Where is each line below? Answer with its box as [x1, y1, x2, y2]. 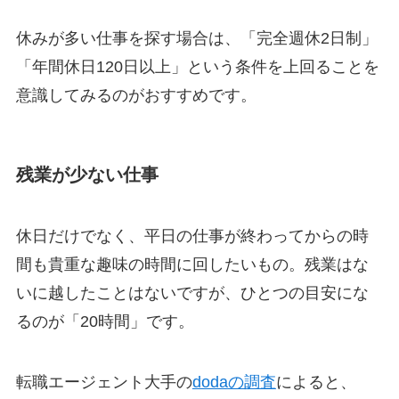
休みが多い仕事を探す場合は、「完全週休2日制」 [15, 29, 378, 48]
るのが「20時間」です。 [15, 313, 194, 331]
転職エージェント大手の [15, 372, 192, 391]
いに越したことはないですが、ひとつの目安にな [15, 284, 369, 303]
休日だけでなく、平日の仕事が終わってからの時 [15, 227, 369, 246]
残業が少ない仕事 [15, 164, 159, 184]
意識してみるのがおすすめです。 [15, 86, 256, 105]
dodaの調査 [191, 372, 276, 391]
